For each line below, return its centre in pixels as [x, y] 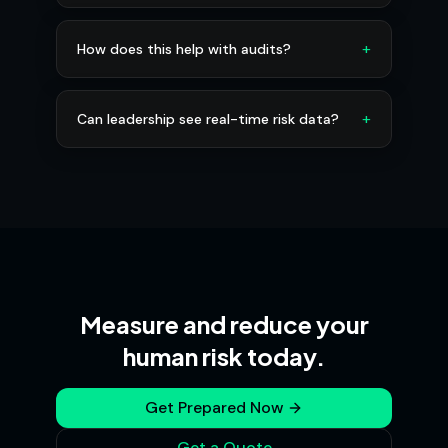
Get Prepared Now [214, 407]
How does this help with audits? [184, 49]
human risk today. [224, 356]
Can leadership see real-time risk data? [208, 119]
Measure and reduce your [224, 324]
